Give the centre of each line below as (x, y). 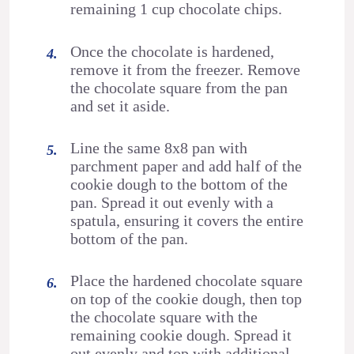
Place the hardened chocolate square (187, 281)
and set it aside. (121, 105)
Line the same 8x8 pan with (159, 148)
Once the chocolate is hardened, (173, 51)
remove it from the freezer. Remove (186, 69)
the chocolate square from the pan (179, 87)
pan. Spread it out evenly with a (172, 203)
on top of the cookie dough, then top (186, 299)
